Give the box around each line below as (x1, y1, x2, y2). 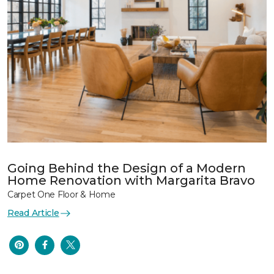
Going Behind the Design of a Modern (7, 161, 246, 176)
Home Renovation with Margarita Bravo (7, 173, 258, 188)
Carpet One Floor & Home (7, 189, 116, 200)
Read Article (7, 207, 59, 218)
